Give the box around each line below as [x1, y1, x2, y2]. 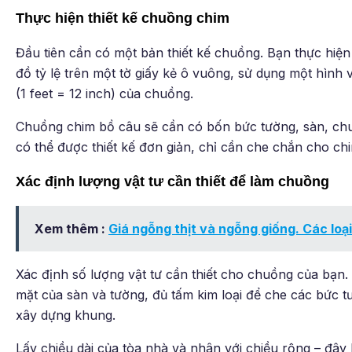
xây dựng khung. [16, 306, 115, 323]
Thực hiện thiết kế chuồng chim [16, 9, 229, 26]
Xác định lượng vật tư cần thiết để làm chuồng [16, 173, 329, 189]
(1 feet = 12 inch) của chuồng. [16, 85, 193, 101]
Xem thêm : [35, 220, 108, 236]
